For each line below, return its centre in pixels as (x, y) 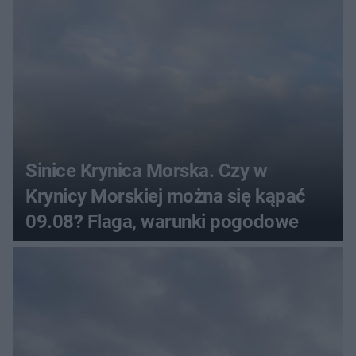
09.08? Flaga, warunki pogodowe (162, 221)
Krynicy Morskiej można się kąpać (166, 196)
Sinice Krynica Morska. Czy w (147, 170)
